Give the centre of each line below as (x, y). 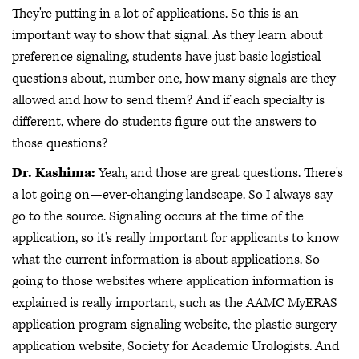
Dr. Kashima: (55, 173)
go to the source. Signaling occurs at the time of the (158, 217)
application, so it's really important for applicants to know (175, 238)
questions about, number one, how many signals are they (174, 78)
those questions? (60, 143)
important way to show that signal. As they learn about (167, 35)
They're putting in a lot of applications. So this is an (155, 13)
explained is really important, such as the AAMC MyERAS (175, 303)
